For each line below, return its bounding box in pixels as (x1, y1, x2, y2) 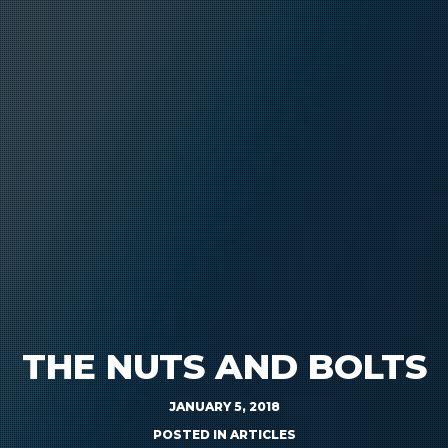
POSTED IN (152, 427, 230, 443)
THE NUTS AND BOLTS (21, 345, 427, 389)
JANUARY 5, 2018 (168, 399, 280, 415)
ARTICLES (229, 427, 296, 443)
